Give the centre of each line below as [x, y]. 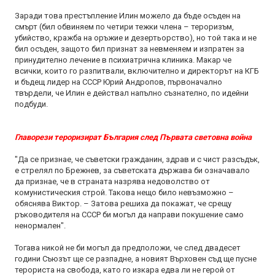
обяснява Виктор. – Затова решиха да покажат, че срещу [123, 203]
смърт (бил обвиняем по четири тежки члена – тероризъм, [124, 27]
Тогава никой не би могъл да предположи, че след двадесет [128, 248]
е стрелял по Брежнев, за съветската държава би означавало [132, 170]
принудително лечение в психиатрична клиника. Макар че [123, 60]
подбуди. [31, 104]
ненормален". [40, 226]
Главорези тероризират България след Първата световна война [133, 137]
